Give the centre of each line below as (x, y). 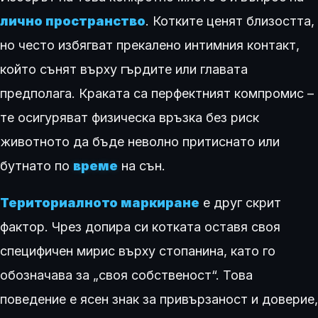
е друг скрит (240, 203)
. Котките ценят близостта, (230, 21)
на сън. (142, 166)
